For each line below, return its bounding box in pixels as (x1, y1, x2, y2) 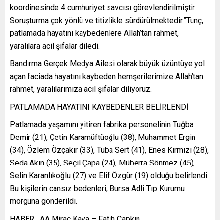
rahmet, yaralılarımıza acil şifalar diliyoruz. (10, 84, 152, 94)
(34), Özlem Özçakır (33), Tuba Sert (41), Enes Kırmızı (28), (10, 145, 209, 155)
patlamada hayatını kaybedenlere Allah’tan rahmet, (10, 28, 179, 38)
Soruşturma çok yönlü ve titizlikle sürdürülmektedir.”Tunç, (10, 16, 203, 26)
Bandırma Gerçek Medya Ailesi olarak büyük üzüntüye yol (10, 59, 205, 69)
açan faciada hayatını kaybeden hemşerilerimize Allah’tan (10, 72, 203, 82)
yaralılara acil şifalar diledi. (10, 41, 100, 51)
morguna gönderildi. (10, 196, 77, 206)
